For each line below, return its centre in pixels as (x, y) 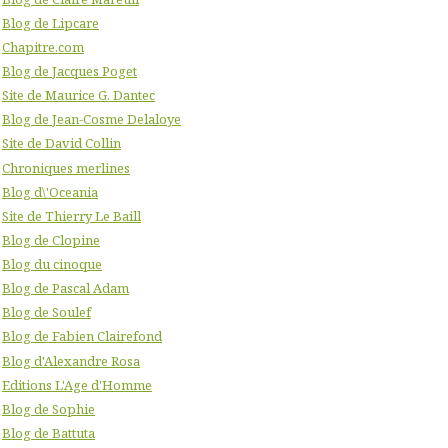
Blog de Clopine (51, 239)
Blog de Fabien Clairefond (82, 336)
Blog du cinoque (52, 264)
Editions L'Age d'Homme (77, 384)
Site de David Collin (61, 143)
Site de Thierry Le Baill (71, 215)
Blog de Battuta (48, 432)
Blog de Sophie (48, 408)
